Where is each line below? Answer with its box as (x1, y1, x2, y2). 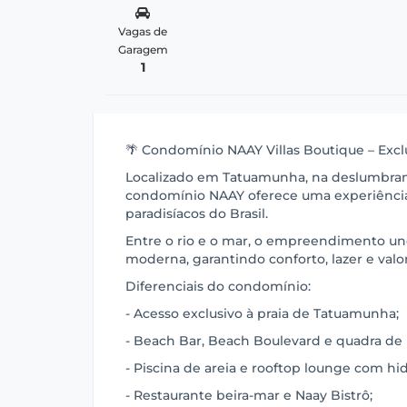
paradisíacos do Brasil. (125, 205, 268, 222)
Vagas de (118, 25, 168, 38)
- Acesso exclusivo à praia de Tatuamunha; (125, 305, 399, 322)
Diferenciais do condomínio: (125, 278, 311, 294)
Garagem (117, 43, 168, 56)
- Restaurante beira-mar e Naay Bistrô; (125, 387, 372, 403)
